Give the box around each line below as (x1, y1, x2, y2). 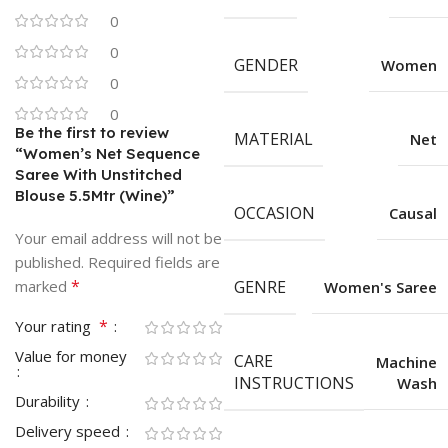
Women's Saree (323, 277, 437, 298)
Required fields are (88, 252, 220, 273)
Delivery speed (15, 421, 124, 442)
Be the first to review (15, 123, 169, 143)
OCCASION (233, 202, 315, 225)
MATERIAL (233, 128, 313, 151)
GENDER (233, 54, 298, 77)
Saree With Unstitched (15, 165, 182, 185)
